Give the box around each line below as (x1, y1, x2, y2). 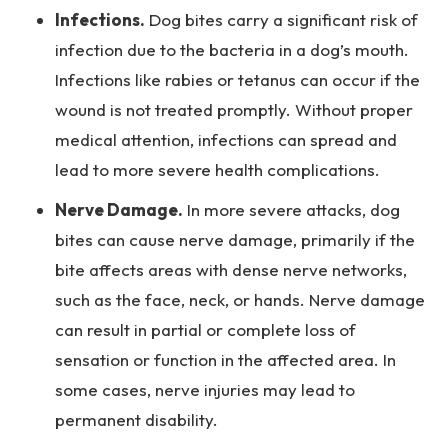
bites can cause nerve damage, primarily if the (55, 229, 415, 250)
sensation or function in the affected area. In (55, 349, 396, 370)
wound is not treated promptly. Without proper (55, 99, 413, 120)
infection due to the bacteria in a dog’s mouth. (55, 39, 409, 60)
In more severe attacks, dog (183, 199, 400, 220)
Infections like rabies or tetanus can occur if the (55, 69, 420, 90)
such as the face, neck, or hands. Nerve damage (55, 289, 425, 310)
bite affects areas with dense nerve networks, (55, 259, 407, 280)
